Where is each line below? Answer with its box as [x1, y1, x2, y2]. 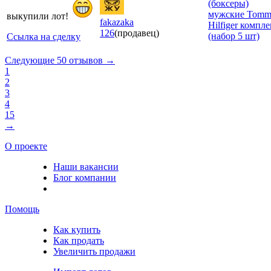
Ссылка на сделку [7, 31, 80, 42]
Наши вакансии [53, 161, 119, 172]
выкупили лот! [7, 10, 71, 21]
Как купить [53, 224, 100, 235]
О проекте [5, 140, 47, 151]
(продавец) [114, 27, 159, 38]
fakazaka [100, 16, 134, 27]
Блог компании [53, 172, 116, 183]
